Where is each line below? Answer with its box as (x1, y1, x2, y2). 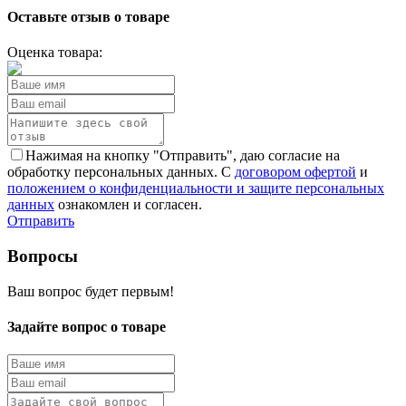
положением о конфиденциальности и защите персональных (7, 180, 384, 197)
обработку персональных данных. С (7, 164, 235, 180)
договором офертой (235, 164, 356, 180)
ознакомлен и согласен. (54, 197, 202, 213)
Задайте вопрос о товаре (7, 318, 166, 334)
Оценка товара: (7, 44, 102, 61)
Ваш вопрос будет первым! (7, 283, 174, 299)
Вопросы (7, 246, 78, 266)
